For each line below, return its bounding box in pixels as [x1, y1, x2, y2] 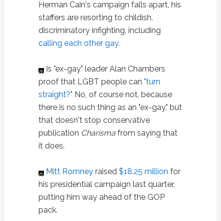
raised [93, 167, 119, 176]
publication [38, 128, 81, 138]
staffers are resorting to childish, [38, 13, 153, 22]
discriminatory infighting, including [38, 26, 161, 35]
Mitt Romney [45, 167, 93, 176]
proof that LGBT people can [38, 77, 144, 86]
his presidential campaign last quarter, [38, 180, 175, 189]
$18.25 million [118, 167, 168, 176]
